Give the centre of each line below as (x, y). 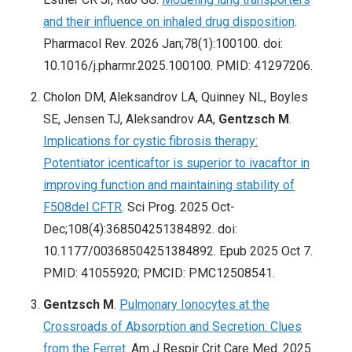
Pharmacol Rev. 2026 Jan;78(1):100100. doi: (163, 44)
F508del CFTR (82, 207)
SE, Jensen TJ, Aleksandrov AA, (131, 119)
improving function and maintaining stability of (169, 185)
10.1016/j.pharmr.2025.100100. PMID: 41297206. (178, 66)
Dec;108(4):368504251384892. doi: (140, 229)
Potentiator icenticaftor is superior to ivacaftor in (176, 163)
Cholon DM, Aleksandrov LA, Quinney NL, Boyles (176, 97)
